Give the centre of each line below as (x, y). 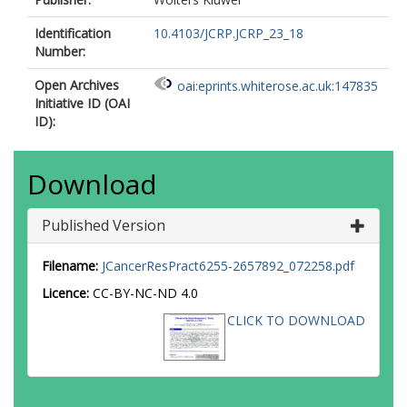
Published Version (104, 225)
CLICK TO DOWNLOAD (296, 320)
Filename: (70, 266)
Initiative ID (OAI (82, 103)
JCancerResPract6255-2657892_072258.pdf (228, 266)
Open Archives (77, 85)
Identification (73, 33)
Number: (60, 51)
